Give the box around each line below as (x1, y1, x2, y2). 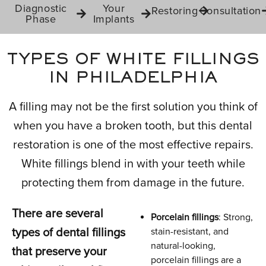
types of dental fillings (12, 226, 125, 240)
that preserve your (12, 245, 107, 259)
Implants (93, 12, 135, 26)
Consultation (199, 4, 262, 17)
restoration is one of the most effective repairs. (12, 138, 254, 152)
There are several (12, 207, 103, 221)
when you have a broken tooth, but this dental (14, 119, 252, 133)
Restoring (151, 4, 198, 17)
